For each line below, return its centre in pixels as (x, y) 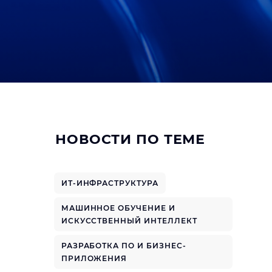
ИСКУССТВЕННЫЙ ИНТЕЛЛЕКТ (129, 221)
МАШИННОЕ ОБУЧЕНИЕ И (118, 208)
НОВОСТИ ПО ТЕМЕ (131, 139)
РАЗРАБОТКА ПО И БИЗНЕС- (124, 246)
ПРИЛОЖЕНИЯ (94, 258)
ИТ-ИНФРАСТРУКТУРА (110, 183)
